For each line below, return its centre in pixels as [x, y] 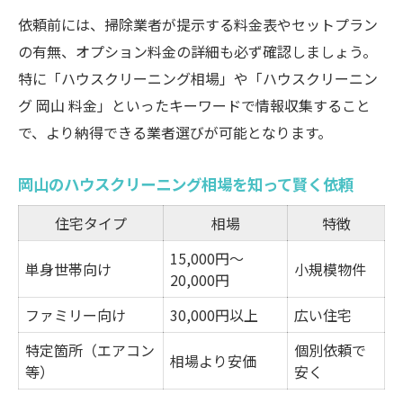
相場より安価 [213, 361]
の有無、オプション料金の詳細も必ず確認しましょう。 [197, 51]
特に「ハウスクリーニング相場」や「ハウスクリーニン [198, 78]
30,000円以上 [214, 315]
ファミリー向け [76, 315]
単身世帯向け [68, 269]
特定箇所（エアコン [90, 350]
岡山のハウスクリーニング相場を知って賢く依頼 [186, 184]
